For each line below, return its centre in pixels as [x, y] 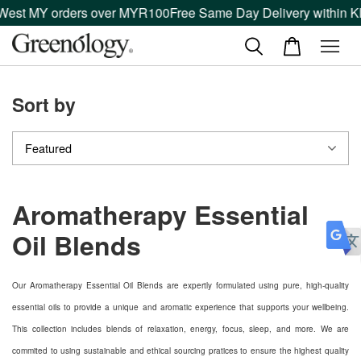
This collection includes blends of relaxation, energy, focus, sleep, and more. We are [180, 329]
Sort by [44, 104]
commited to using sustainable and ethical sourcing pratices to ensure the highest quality [180, 351]
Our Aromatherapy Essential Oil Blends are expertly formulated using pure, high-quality [180, 285]
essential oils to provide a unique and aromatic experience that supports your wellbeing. [180, 307]
